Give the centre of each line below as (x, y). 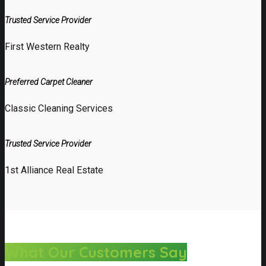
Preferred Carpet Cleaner (49, 82)
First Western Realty (47, 46)
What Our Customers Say (96, 252)
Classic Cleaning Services (59, 108)
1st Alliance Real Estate (54, 170)
